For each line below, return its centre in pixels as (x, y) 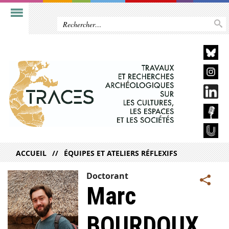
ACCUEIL (31, 153)
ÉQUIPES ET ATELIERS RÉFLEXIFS (121, 153)
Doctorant (107, 176)
